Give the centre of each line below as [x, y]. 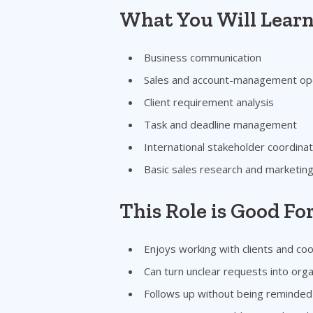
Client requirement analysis [209, 102]
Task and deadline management [220, 124]
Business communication [203, 57]
